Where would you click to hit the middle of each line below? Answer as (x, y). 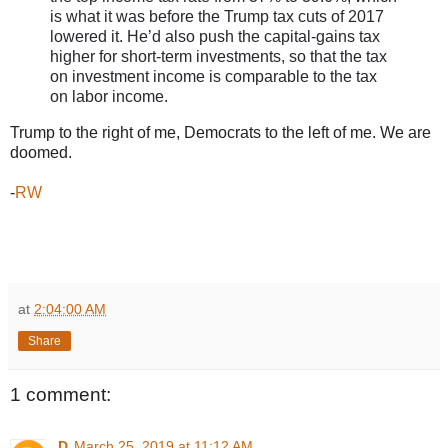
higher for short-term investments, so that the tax (218, 56)
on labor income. (111, 96)
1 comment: (60, 394)
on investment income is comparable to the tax (213, 76)
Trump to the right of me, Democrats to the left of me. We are (220, 132)
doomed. (41, 152)
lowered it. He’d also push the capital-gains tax (215, 36)
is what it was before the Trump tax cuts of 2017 (217, 16)
